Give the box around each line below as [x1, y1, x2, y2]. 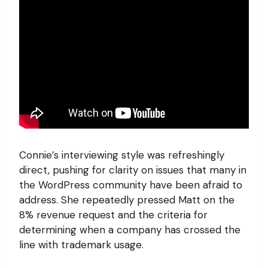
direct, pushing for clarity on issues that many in [19, 163, 246, 177]
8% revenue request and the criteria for [19, 208, 208, 222]
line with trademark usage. [19, 238, 144, 252]
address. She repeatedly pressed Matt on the [19, 193, 234, 207]
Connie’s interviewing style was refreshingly [19, 148, 224, 162]
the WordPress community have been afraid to [19, 178, 242, 192]
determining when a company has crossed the [19, 223, 240, 237]
